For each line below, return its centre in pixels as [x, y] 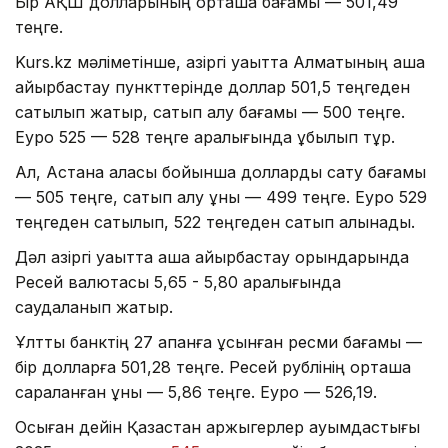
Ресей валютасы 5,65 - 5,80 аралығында [178, 281]
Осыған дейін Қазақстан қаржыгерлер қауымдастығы [217, 426]
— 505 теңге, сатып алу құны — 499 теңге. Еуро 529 [221, 196]
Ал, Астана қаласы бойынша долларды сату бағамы [220, 171]
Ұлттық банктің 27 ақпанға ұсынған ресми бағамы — [218, 341]
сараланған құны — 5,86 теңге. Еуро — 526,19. [196, 391]
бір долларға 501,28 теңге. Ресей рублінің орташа [213, 366]
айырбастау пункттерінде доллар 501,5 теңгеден [212, 86]
